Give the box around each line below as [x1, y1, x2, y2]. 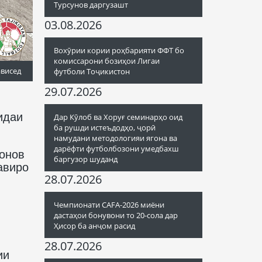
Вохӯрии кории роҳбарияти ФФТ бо [54, 45, 184, 56]
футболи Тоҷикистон [54, 66, 130, 77]
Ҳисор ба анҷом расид [54, 220, 135, 231]
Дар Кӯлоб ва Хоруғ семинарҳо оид [54, 112, 182, 122]
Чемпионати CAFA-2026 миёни [54, 199, 164, 210]
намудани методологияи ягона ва [54, 133, 177, 143]
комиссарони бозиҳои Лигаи [54, 56, 160, 66]
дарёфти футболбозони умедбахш [54, 143, 179, 154]
